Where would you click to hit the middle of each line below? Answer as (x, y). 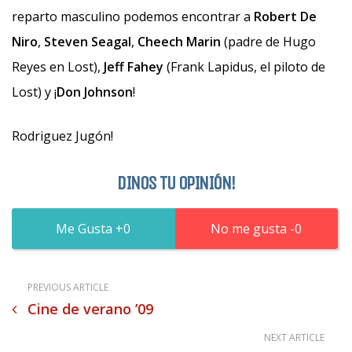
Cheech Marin (179, 42)
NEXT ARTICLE (294, 337)
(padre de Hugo (268, 42)
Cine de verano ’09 (90, 309)
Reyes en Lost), (58, 67)
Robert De (285, 16)
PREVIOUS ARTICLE (68, 287)
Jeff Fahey (134, 67)
